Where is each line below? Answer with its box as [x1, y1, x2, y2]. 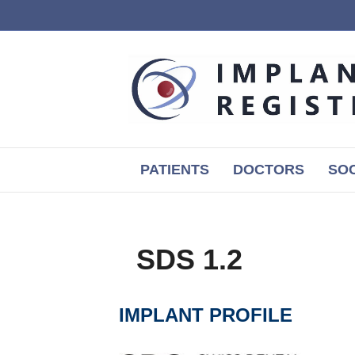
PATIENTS [140, 162, 209, 177]
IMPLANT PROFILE [119, 304, 292, 326]
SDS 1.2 [136, 243, 242, 276]
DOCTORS [233, 162, 304, 177]
